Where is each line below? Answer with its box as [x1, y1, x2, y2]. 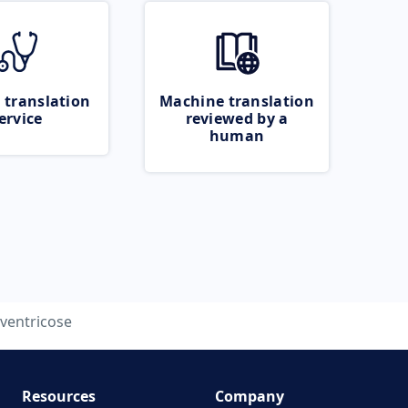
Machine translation [159, 91, 314, 111]
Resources [21, 386, 96, 406]
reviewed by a [185, 108, 289, 128]
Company [215, 386, 284, 406]
